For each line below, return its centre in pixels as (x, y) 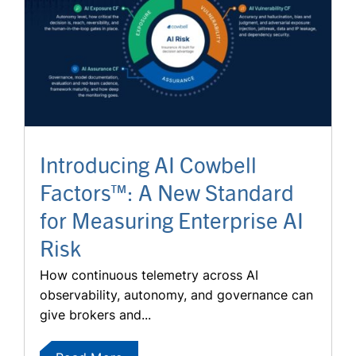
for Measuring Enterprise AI (172, 220)
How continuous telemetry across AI (149, 275)
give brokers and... (95, 315)
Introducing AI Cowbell (148, 164)
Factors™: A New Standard (167, 192)
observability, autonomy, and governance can (176, 295)
